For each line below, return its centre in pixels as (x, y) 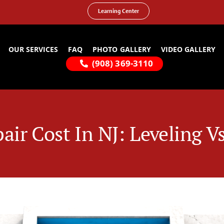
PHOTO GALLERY (122, 49)
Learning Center (118, 11)
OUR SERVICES (33, 49)
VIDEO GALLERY (188, 49)
